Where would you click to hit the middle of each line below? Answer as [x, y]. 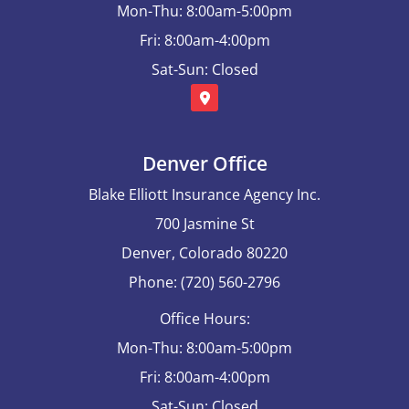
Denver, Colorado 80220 [204, 252]
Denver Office [204, 163]
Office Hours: [204, 318]
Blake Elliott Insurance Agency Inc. [204, 194]
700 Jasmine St [204, 223]
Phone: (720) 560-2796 [204, 282]
